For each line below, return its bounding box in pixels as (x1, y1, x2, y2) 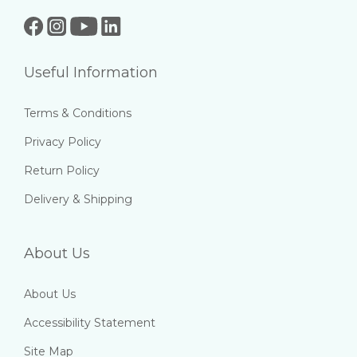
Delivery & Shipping (24, 192, 132, 206)
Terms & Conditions (24, 106, 131, 120)
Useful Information (24, 64, 158, 81)
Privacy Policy (24, 135, 101, 149)
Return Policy (24, 163, 100, 178)
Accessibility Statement (24, 316, 155, 330)
